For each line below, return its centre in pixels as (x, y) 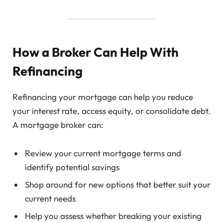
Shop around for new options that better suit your (118, 184)
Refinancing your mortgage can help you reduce (103, 97)
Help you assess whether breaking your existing (113, 216)
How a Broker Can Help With (96, 52)
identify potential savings (72, 167)
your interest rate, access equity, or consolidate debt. (111, 111)
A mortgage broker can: (58, 125)
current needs (50, 198)
